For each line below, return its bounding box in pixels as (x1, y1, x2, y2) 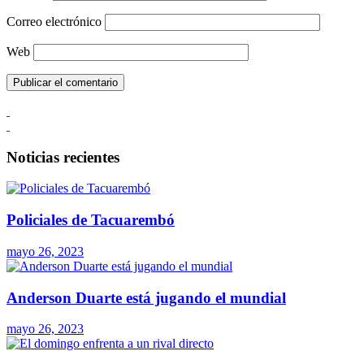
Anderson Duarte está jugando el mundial (6, 288, 286, 306)
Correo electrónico (6, 14, 102, 28)
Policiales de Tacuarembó (6, 211, 175, 229)
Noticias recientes (6, 148, 119, 166)
